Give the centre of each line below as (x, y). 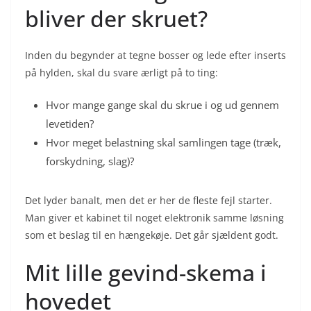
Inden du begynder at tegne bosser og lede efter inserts (155, 55)
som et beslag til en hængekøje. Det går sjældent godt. (152, 235)
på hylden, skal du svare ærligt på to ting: (121, 72)
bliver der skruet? (116, 18)
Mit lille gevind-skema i (146, 272)
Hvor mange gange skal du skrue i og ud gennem (162, 104)
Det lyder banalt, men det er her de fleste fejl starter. (149, 200)
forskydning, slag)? (90, 161)
